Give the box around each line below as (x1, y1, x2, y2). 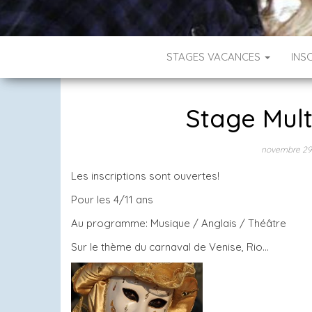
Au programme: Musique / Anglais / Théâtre (71, 217, 286, 230)
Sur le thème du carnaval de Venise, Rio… (71, 240, 269, 253)
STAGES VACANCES (166, 50, 263, 63)
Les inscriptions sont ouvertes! (71, 169, 219, 182)
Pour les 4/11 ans (71, 193, 153, 206)
